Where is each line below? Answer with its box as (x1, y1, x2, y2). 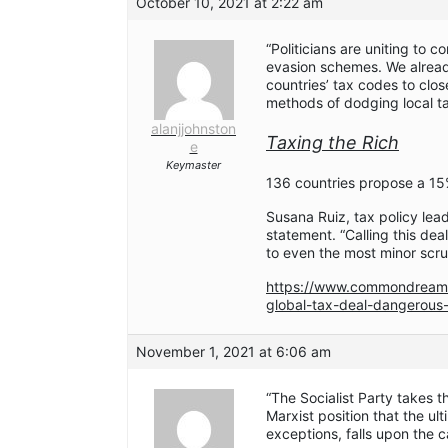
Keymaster (166, 158, 221, 173)
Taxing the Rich (266, 132, 399, 154)
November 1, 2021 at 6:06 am (136, 343, 331, 361)
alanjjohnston (151, 120, 236, 138)
